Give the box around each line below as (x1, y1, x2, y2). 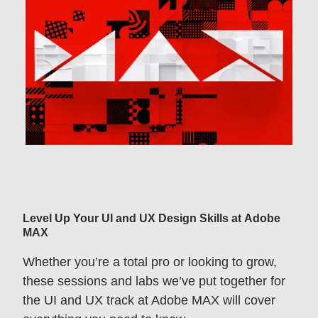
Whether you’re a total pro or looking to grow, (23, 254, 277, 269)
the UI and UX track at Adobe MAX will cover (23, 292, 275, 307)
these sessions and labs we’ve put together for (23, 273, 285, 288)
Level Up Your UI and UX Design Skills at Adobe (23, 212, 280, 224)
